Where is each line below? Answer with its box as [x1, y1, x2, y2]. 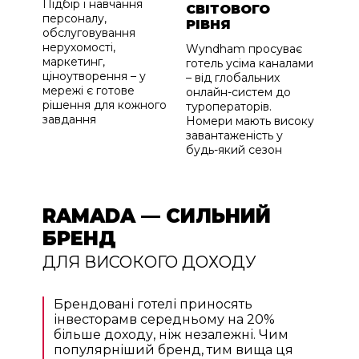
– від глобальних [186, 71, 280, 86]
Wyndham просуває [186, 42, 302, 57]
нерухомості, [42, 40, 115, 55]
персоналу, [42, 11, 107, 26]
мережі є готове [42, 83, 135, 99]
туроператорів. [186, 99, 272, 115]
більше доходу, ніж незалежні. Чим [53, 327, 288, 343]
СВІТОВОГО [186, 2, 270, 18]
